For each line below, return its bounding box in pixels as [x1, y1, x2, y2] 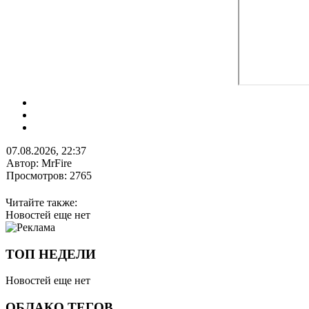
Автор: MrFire [6, 157, 72, 169]
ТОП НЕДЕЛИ [6, 246, 96, 261]
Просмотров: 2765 [6, 169, 92, 181]
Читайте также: [6, 196, 77, 208]
